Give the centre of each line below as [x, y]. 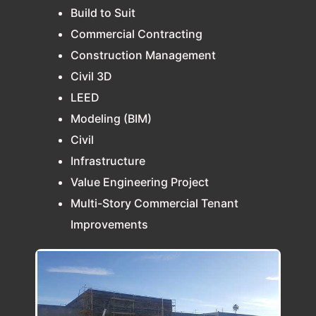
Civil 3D [91, 76]
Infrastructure [108, 160]
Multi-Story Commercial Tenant [154, 203]
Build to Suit [103, 12]
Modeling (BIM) [111, 118]
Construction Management [143, 55]
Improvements [109, 224]
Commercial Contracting [136, 34]
